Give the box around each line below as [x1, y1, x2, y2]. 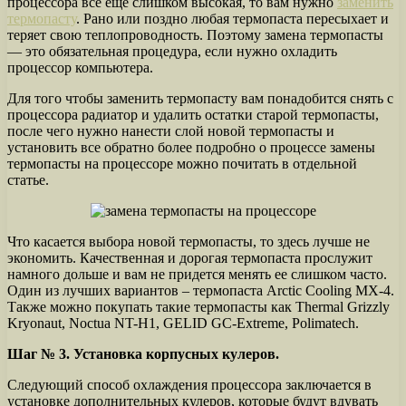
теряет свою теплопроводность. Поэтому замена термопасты [7, 26, 383, 43]
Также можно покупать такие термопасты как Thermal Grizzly [7, 298, 390, 314]
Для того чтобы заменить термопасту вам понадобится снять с [7, 90, 393, 106]
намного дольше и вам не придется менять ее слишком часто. [7, 266, 387, 282]
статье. [7, 171, 49, 188]
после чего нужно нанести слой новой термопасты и [7, 122, 334, 139]
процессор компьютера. [7, 59, 153, 75]
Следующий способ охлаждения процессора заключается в [7, 376, 372, 392]
